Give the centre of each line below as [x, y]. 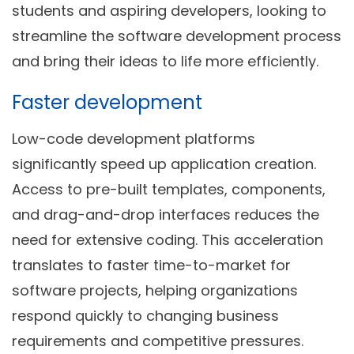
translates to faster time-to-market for [151, 265]
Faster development [107, 102]
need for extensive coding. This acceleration [168, 239]
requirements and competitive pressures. [158, 341]
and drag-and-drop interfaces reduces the [166, 214]
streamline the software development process [177, 36]
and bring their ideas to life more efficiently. [165, 61]
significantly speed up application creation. [164, 164]
